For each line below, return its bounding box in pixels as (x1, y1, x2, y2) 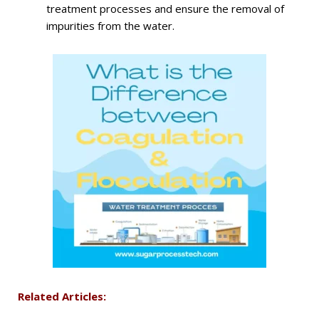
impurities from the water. (46, 19, 174, 33)
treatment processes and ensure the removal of (46, 1, 284, 16)
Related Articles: (18, 289, 106, 304)
